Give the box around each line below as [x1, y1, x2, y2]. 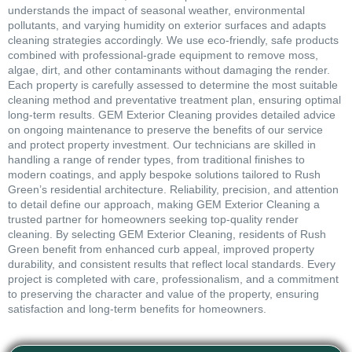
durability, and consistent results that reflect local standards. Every [8, 257, 335, 270]
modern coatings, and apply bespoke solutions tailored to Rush [8, 167, 321, 181]
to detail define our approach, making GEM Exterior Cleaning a [8, 197, 320, 211]
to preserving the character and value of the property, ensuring [8, 287, 319, 300]
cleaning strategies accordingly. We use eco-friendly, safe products [8, 33, 339, 46]
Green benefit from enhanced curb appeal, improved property [8, 242, 314, 255]
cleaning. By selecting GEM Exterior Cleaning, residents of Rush [8, 227, 326, 240]
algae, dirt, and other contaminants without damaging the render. [8, 63, 330, 76]
